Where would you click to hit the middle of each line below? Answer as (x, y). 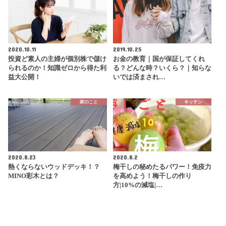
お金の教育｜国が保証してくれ (159, 59)
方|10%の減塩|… (137, 185)
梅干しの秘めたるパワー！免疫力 (162, 167)
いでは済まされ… (139, 77)
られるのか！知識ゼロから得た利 (58, 68)
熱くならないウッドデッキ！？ (54, 167)
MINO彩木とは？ (34, 176)
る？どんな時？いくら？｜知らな (162, 68)
